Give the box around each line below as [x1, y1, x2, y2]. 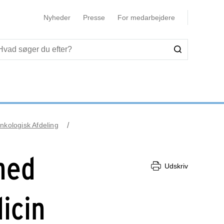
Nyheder [43, 13, 70, 21]
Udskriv [164, 161, 188, 170]
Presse [82, 13, 105, 21]
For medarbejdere [117, 13, 175, 21]
